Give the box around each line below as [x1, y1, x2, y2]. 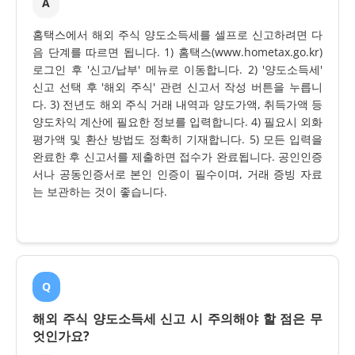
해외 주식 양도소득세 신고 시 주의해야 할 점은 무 [32, 309, 323, 327]
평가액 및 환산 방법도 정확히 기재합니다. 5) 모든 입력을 [32, 132, 323, 147]
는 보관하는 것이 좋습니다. [32, 184, 167, 200]
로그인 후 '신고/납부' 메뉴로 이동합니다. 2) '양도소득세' [32, 62, 323, 78]
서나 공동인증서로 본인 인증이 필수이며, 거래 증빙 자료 [32, 166, 323, 182]
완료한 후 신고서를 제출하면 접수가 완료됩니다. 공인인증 [32, 149, 323, 165]
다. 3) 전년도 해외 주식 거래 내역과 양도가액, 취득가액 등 [32, 97, 323, 113]
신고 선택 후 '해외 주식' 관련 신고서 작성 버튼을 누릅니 [32, 79, 323, 95]
